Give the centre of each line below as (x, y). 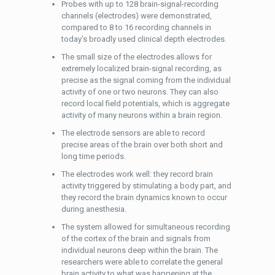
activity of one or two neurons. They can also (140, 92)
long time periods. (94, 156)
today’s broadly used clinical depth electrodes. (145, 39)
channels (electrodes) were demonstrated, (136, 16)
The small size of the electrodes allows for (136, 57)
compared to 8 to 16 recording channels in (136, 27)
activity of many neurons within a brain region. (141, 115)
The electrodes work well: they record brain (137, 174)
